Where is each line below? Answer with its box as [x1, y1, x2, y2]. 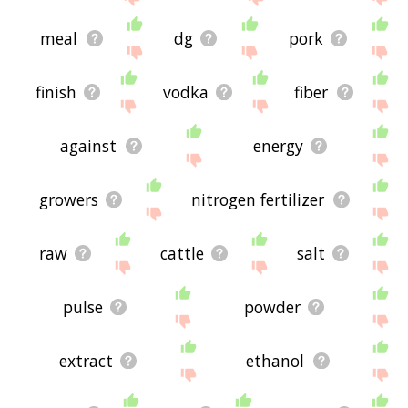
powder [244, 295, 301, 318]
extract [58, 349, 113, 372]
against [60, 134, 117, 157]
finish [35, 80, 76, 103]
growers [38, 188, 98, 210]
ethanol [246, 349, 305, 372]
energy [252, 134, 303, 157]
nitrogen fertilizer [191, 188, 325, 210]
